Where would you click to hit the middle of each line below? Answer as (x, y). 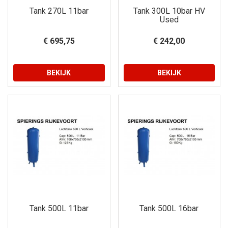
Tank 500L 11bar (59, 208)
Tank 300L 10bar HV (169, 11)
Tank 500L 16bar (169, 208)
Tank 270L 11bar (59, 11)
